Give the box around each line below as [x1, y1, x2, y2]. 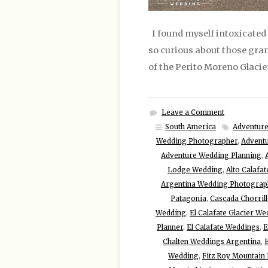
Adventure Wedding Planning [161, 151, 261, 160]
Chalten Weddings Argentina [163, 237, 261, 246]
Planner [157, 223, 183, 232]
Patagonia [170, 194, 206, 203]
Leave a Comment [162, 108, 224, 117]
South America [165, 122, 216, 131]
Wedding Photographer [156, 136, 237, 145]
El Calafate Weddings [187, 223, 260, 232]
